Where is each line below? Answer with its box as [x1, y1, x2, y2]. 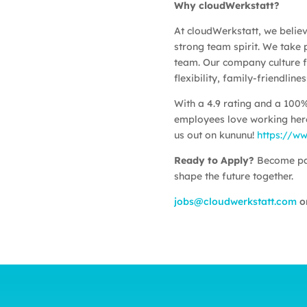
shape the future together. [173, 169, 293, 182]
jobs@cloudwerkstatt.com [173, 195, 297, 208]
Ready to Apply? [173, 153, 254, 167]
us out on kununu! [173, 128, 257, 141]
